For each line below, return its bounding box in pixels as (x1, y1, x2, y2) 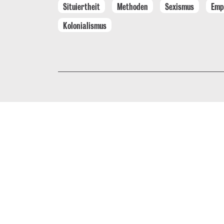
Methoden (117, 1, 148, 11)
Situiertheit (63, 1, 100, 11)
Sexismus (165, 1, 194, 11)
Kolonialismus (63, 20, 106, 30)
